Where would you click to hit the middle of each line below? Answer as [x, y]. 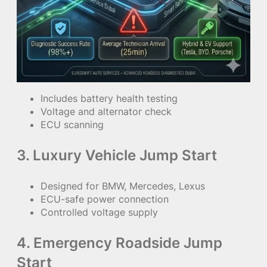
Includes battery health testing [109, 99]
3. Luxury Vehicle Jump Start [117, 156]
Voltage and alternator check [106, 112]
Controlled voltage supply [99, 212]
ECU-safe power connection [105, 199]
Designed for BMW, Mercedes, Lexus [123, 186]
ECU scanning [72, 125]
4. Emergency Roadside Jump [119, 243]
